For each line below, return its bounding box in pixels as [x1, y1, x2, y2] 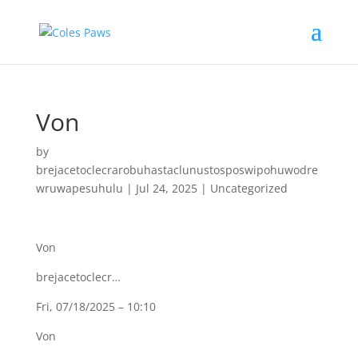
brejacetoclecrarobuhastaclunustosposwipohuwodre [35, 162, 318, 177]
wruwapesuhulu [35, 181, 123, 196]
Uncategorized [209, 181, 288, 196]
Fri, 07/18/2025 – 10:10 [35, 299, 156, 314]
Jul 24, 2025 [135, 181, 197, 196]
